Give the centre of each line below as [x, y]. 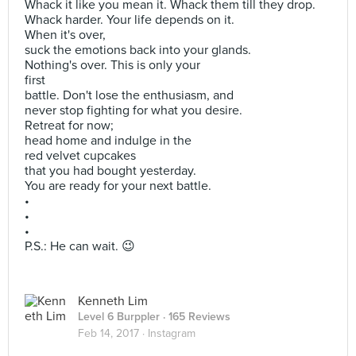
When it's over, [65, 35]
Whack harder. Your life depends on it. [130, 20]
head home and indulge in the [108, 141]
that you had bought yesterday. [110, 171]
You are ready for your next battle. [118, 186]
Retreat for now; [69, 126]
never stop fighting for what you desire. [133, 110]
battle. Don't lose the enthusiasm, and [129, 95]
